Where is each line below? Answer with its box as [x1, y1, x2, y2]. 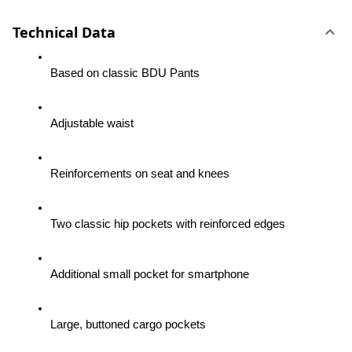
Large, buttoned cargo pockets [50, 318, 206, 331]
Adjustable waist [50, 117, 134, 130]
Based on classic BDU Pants [50, 67, 200, 79]
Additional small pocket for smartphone [50, 268, 249, 280]
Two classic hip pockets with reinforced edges [50, 218, 285, 230]
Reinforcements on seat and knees [50, 167, 229, 180]
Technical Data [13, 23, 115, 42]
